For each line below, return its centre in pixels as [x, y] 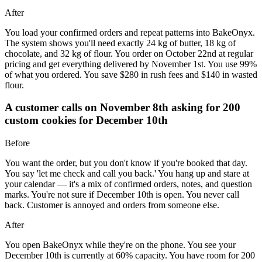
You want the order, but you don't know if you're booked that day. [126, 163]
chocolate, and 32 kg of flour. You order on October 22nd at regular [129, 53]
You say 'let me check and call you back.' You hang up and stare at [127, 173]
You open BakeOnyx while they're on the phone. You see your [120, 244]
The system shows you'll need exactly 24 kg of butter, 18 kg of [120, 43]
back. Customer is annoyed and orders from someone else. [112, 205]
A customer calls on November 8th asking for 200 [123, 108]
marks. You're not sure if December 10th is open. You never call [122, 194]
